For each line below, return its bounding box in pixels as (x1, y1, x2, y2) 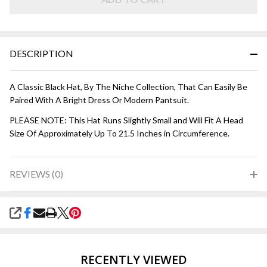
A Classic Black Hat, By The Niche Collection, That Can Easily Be (10, 82, 247, 92)
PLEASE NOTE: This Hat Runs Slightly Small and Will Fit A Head (10, 115, 243, 126)
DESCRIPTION (10, 48, 73, 60)
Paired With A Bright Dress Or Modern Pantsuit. (10, 95, 189, 105)
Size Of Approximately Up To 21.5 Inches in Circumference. (10, 128, 229, 139)
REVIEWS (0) (10, 168, 63, 180)
